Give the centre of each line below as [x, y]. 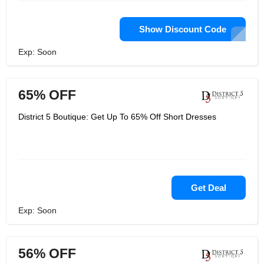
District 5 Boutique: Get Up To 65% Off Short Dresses [117, 117]
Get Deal [209, 188]
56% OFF [47, 253]
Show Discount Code [183, 29]
